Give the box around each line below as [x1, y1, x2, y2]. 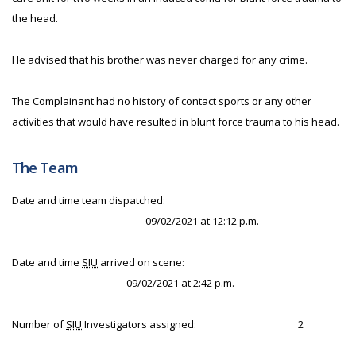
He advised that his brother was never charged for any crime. [12, 52, 308, 67]
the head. [12, 11, 58, 25]
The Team [12, 158, 78, 177]
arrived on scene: [98, 255, 184, 269]
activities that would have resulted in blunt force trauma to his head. [12, 114, 339, 129]
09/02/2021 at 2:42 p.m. [126, 276, 234, 290]
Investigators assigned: [82, 317, 199, 331]
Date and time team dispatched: [12, 193, 165, 207]
